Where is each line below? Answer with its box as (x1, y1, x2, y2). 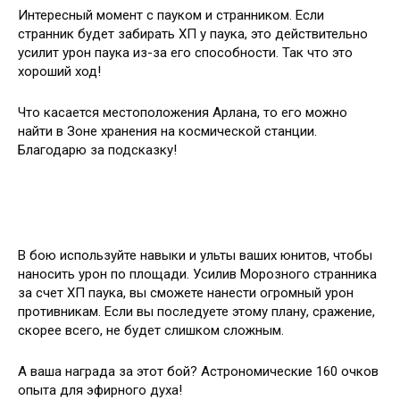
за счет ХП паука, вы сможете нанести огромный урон (18, 285, 354, 301)
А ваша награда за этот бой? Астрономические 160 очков (18, 363, 379, 379)
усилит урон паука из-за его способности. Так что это (18, 45, 353, 61)
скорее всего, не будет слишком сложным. (18, 322, 284, 338)
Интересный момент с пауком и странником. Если (18, 7, 324, 23)
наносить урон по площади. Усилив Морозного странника (18, 266, 377, 282)
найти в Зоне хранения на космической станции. (18, 123, 317, 139)
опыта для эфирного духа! (18, 382, 182, 398)
